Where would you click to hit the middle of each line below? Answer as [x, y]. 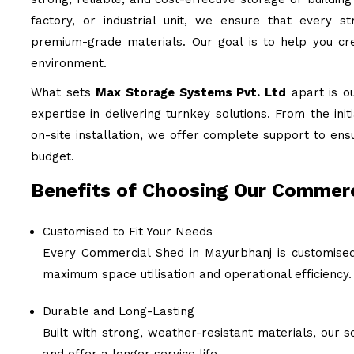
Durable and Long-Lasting [119, 311]
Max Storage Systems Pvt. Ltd [191, 92]
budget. [53, 156]
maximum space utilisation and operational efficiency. [197, 274]
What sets [64, 92]
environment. [69, 63]
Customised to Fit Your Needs [128, 232]
